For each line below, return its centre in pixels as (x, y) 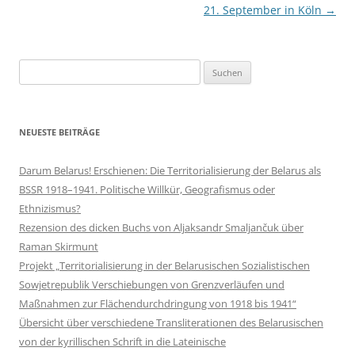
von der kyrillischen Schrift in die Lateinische (122, 342)
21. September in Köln (264, 10)
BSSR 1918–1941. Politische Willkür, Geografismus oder (147, 189)
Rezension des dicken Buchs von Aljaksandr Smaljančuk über (161, 227)
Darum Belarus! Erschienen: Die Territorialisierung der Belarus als (170, 170)
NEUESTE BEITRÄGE (59, 132)
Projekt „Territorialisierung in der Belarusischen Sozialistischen (164, 265)
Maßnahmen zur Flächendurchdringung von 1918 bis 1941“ (158, 303)
